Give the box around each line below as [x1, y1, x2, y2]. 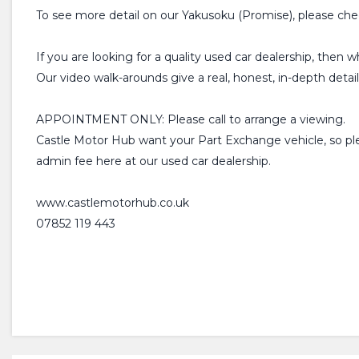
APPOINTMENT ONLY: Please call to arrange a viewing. [36, 112, 345, 127]
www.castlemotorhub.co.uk [36, 196, 189, 211]
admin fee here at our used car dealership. [36, 154, 271, 169]
